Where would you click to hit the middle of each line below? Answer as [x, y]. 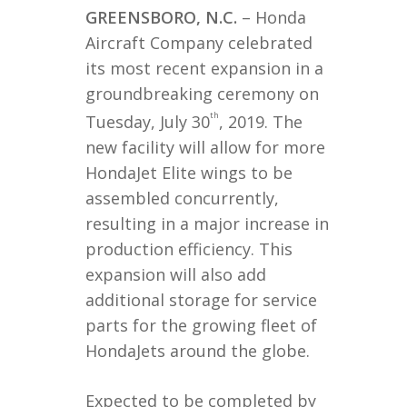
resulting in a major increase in [207, 223]
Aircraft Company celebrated [199, 43]
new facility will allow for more [205, 147]
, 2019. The [261, 122]
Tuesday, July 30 [148, 122]
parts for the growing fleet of [201, 325]
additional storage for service [201, 300]
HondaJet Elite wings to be [189, 173]
